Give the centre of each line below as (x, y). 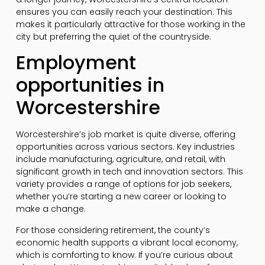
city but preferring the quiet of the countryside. (113, 37)
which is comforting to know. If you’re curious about (124, 255)
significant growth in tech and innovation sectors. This (129, 172)
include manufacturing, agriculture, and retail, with (120, 159)
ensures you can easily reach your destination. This (124, 12)
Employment (76, 63)
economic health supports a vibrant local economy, (127, 242)
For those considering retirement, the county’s (113, 230)
